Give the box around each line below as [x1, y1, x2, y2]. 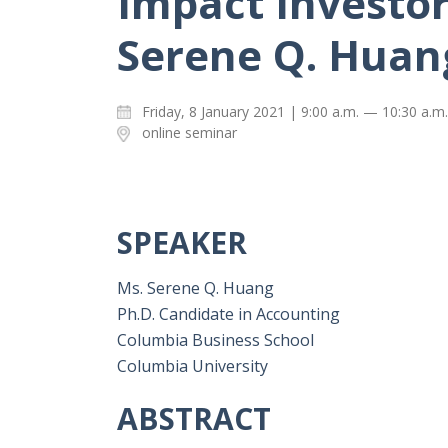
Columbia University [117, 355, 268, 378]
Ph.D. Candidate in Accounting [117, 303, 340, 326]
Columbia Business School [117, 329, 314, 352]
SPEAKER [117, 222, 247, 264]
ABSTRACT [117, 398, 271, 440]
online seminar [142, 123, 237, 143]
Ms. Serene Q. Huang [117, 277, 274, 300]
